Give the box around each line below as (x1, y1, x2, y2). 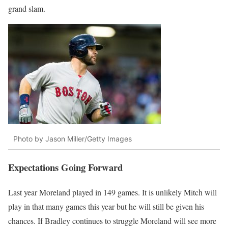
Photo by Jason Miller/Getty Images (13, 134, 132, 143)
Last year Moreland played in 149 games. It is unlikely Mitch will (8, 186, 217, 197)
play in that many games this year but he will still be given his (8, 201, 204, 212)
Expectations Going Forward (8, 160, 123, 174)
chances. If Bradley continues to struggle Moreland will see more (8, 215, 216, 226)
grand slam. (8, 3, 45, 14)
